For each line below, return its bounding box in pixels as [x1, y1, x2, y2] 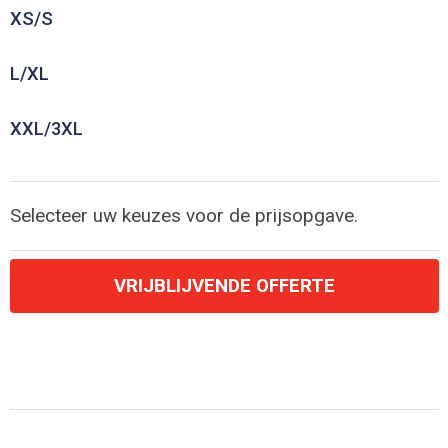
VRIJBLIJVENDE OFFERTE [113, 275, 335, 298]
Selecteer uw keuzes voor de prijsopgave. [9, 205, 358, 228]
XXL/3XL [9, 118, 83, 140]
